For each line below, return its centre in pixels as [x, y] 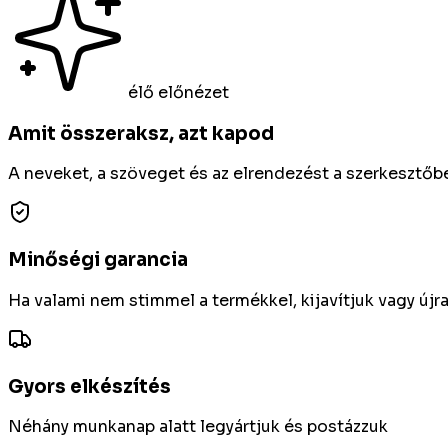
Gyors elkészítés [89, 386]
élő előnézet [178, 92]
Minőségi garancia [98, 260]
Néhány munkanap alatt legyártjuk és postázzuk [198, 427]
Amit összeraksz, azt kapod [141, 133]
